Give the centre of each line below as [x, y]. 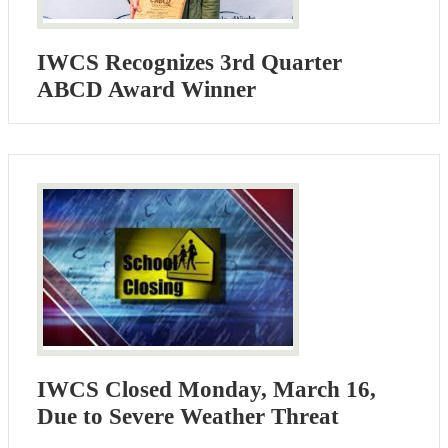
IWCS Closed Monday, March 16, [206, 389]
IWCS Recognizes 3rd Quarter [189, 62]
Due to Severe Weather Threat [188, 416]
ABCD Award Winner [146, 89]
